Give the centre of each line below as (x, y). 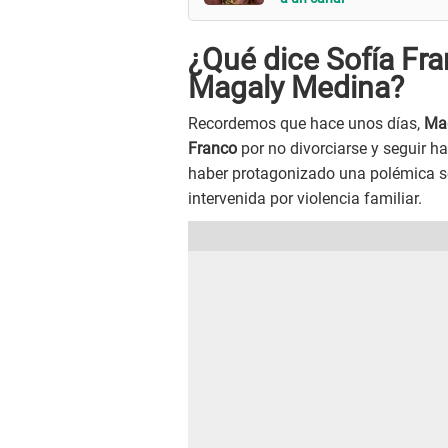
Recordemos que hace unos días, (306, 124)
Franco (212, 149)
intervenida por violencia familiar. (305, 199)
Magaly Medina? (296, 88)
